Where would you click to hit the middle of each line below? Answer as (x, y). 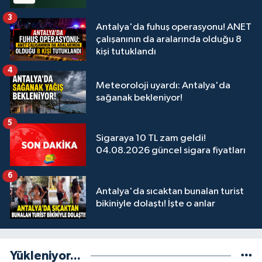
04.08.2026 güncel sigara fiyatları (171, 151)
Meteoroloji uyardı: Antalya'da (163, 86)
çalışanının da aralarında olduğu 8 (169, 39)
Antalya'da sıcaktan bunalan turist (170, 191)
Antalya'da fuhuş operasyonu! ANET (174, 27)
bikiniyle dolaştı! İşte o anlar (156, 204)
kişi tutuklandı (126, 51)
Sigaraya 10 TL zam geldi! (151, 139)
